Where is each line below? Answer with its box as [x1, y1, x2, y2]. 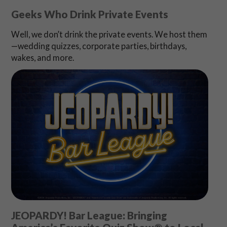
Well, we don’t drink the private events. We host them [11, 29, 207, 40]
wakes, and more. [11, 53, 74, 63]
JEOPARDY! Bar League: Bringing [11, 209, 167, 222]
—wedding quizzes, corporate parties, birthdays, [11, 41, 186, 51]
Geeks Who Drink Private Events [11, 8, 168, 21]
